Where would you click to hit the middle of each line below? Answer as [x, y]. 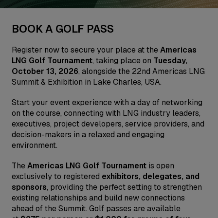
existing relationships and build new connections [98, 198]
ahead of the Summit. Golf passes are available [96, 209]
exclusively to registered [57, 176]
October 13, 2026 [45, 71]
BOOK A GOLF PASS [63, 29]
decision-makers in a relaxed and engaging [88, 135]
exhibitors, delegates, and [151, 176]
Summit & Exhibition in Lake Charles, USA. [87, 82]
